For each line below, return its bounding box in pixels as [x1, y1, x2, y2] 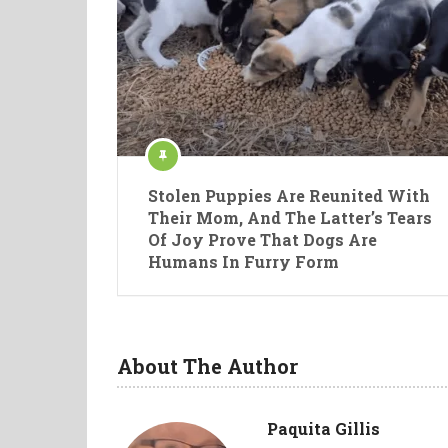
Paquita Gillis [267, 418, 380, 439]
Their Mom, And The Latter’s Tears [148, 207, 432, 228]
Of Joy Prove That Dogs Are [148, 229, 377, 250]
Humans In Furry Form [148, 251, 339, 272]
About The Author [117, 353, 298, 379]
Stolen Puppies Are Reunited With [148, 185, 430, 206]
